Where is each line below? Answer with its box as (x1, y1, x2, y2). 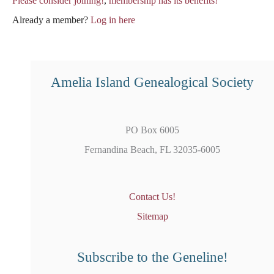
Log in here (91, 14, 135, 26)
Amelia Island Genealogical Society (51, 74, 254, 90)
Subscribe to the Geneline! (76, 250, 228, 265)
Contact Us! (129, 191, 176, 203)
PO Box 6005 (125, 124, 179, 136)
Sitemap (136, 210, 168, 223)
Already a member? (12, 14, 91, 26)
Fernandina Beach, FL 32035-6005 (84, 143, 220, 155)
